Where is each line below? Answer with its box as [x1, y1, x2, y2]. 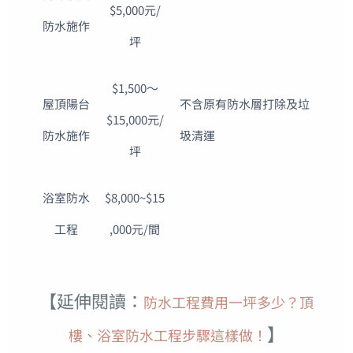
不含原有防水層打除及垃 [180, 95, 310, 113]
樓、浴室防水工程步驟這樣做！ [68, 325, 267, 346]
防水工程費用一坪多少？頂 [143, 292, 314, 313]
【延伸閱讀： [39, 288, 143, 314]
